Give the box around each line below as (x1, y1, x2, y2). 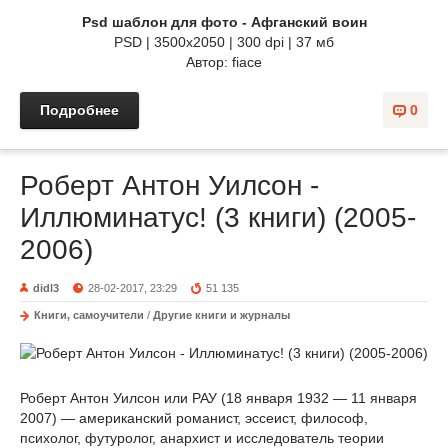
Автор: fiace (186, 53, 262, 70)
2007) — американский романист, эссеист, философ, (20, 409, 368, 426)
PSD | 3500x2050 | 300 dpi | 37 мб (114, 33, 334, 50)
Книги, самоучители (34, 308, 144, 321)
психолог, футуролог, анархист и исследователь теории (20, 429, 384, 446)
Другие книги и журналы (153, 308, 290, 321)
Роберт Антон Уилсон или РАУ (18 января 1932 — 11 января (20, 389, 417, 406)
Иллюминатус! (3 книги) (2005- (20, 201, 416, 233)
